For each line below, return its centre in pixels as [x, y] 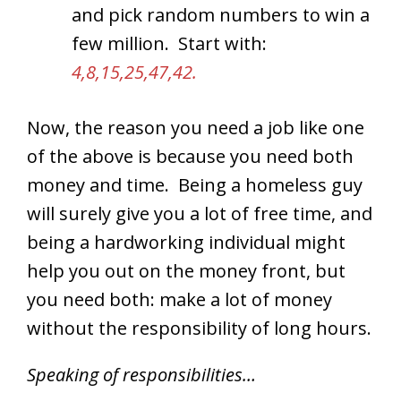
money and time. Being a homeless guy [195, 185]
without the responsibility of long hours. [199, 328]
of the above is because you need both [190, 157]
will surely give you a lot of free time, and [200, 214]
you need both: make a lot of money [179, 300]
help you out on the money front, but [186, 271]
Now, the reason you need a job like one [196, 128]
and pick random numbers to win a [221, 15]
